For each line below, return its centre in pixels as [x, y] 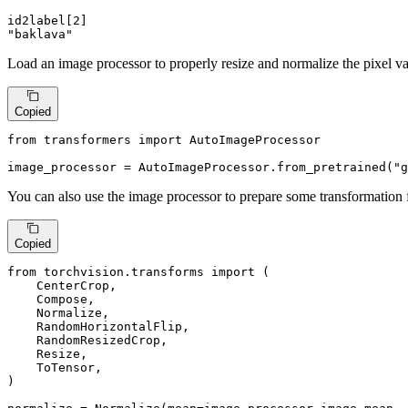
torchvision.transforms [124, 271]
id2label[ [40, 21]
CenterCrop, [62, 285]
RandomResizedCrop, [87, 340]
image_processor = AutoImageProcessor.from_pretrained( [200, 167]
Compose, [51, 299]
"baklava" [40, 35]
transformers [87, 139]
